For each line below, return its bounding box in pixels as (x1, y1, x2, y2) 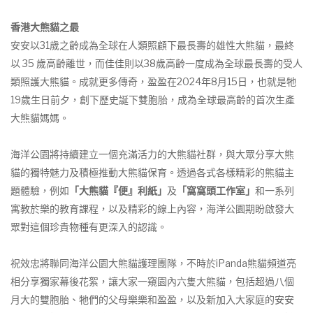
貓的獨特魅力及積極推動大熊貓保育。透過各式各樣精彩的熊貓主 (10, 166, 294, 178)
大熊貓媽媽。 (10, 111, 69, 124)
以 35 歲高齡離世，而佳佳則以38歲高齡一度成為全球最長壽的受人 (10, 57, 303, 69)
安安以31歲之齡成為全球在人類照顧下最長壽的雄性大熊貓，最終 (10, 38, 294, 51)
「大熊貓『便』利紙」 (69, 184, 167, 196)
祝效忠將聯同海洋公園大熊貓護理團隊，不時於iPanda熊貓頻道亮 (10, 256, 296, 269)
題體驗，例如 (10, 184, 69, 196)
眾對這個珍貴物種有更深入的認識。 (10, 220, 167, 233)
